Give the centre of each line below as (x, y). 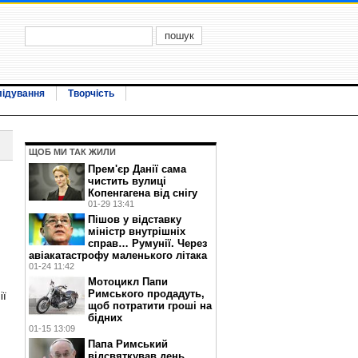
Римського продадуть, (146, 294)
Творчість (91, 93)
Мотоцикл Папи (128, 282)
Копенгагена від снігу (143, 193)
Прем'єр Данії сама (137, 169)
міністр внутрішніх (137, 231)
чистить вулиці (127, 181)
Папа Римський (128, 344)
